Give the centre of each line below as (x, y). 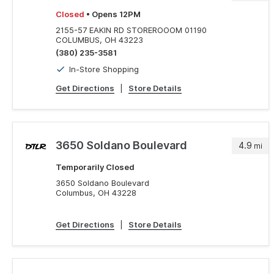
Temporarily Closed (95, 167)
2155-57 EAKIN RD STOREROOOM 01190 (131, 30)
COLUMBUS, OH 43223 (99, 40)
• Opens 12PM (113, 14)
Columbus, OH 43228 (96, 193)
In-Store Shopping (104, 69)
